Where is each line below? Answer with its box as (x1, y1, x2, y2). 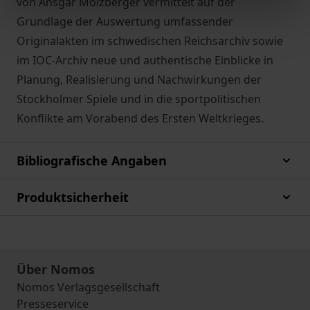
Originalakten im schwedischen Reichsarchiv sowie (17, 33, 283, 48)
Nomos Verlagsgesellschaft (17, 280, 160, 295)
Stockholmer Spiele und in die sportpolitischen (17, 91, 261, 107)
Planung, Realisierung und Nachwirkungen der (17, 72, 262, 87)
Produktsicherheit (17, 189, 129, 206)
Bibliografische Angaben (17, 152, 167, 169)
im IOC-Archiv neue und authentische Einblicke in (17, 53, 273, 68)
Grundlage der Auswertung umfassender (17, 14, 233, 29)
